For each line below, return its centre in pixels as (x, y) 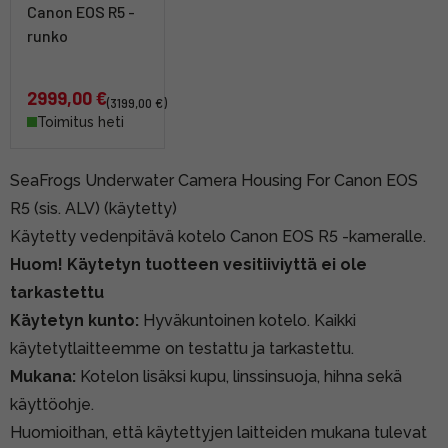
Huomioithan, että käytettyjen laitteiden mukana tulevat (218, 432)
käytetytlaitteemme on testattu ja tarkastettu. (182, 348)
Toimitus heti (80, 121)
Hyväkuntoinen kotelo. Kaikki (247, 320)
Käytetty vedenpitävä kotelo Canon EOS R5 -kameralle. (222, 236)
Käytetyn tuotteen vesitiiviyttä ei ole (217, 264)
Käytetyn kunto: (74, 320)
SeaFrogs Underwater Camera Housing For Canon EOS (214, 180)
